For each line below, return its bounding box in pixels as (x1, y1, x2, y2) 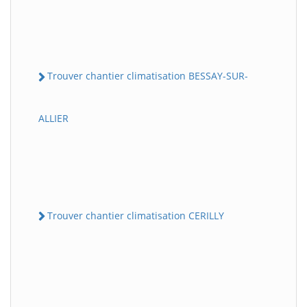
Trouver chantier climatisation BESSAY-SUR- (47, 69, 248, 83)
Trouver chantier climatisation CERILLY (47, 208, 224, 222)
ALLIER (38, 111, 69, 125)
